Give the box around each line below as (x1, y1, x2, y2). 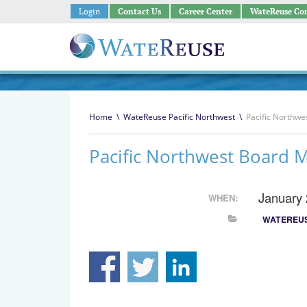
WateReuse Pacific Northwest (123, 111, 235, 123)
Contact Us (117, 5, 161, 16)
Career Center (178, 5, 232, 16)
